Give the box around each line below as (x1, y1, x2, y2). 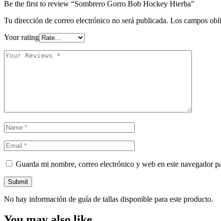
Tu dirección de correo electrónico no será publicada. (4, 16, 168, 25)
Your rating (4, 33, 39, 41)
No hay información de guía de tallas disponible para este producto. (4, 194, 213, 203)
